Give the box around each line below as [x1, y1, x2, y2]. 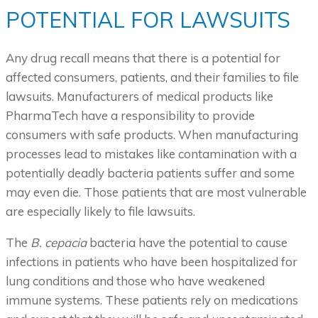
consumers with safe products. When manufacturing [6, 127, 298, 143]
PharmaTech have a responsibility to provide [6, 108, 255, 124]
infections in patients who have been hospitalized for [6, 254, 297, 270]
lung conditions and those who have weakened [6, 273, 265, 289]
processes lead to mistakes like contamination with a [6, 146, 297, 162]
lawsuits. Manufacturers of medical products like [6, 89, 273, 104]
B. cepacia [31, 235, 87, 251]
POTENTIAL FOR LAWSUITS [6, 6, 290, 34]
